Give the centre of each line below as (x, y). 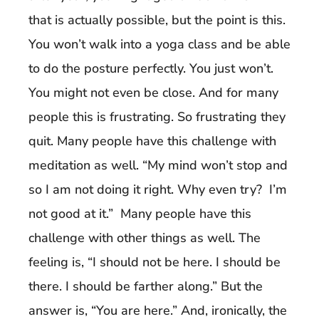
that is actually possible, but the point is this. (157, 20)
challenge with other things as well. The (145, 237)
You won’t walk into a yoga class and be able (159, 44)
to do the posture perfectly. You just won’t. (151, 68)
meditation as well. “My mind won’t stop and (158, 165)
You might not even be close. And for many (153, 92)
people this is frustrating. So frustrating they (157, 116)
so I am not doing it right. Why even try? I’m (158, 189)
